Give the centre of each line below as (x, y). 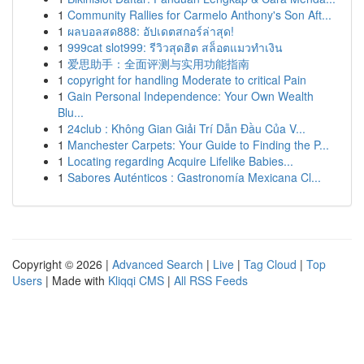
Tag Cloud (270, 264)
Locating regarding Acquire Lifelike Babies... (180, 161)
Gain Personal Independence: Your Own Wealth (191, 96)
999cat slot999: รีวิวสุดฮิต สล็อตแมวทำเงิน (175, 47)
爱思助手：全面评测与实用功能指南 (158, 63)
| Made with (75, 280)
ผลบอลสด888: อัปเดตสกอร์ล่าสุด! (151, 31)
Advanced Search (158, 264)
